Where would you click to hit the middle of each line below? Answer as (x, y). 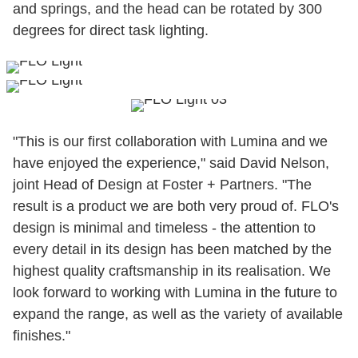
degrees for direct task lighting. (111, 30)
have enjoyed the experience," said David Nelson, (171, 163)
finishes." (42, 335)
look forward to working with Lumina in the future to (175, 292)
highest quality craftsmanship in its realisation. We (172, 270)
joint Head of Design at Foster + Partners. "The (162, 184)
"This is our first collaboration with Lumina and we (170, 141)
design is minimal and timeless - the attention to (164, 227)
